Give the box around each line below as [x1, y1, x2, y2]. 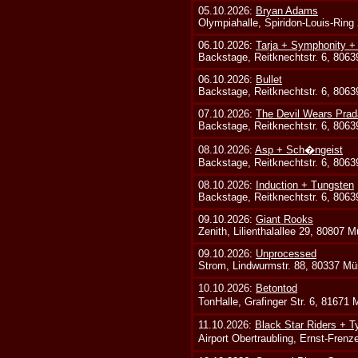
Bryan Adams [256, 5, 319, 18]
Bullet [256, 74, 283, 86]
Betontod [256, 282, 298, 295]
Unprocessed [256, 248, 317, 261]
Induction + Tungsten [256, 179, 355, 192]
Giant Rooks [256, 213, 314, 226]
